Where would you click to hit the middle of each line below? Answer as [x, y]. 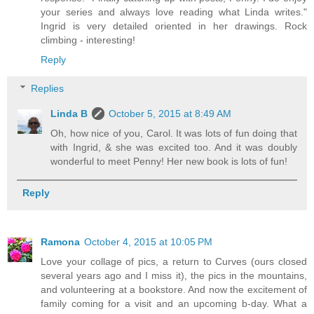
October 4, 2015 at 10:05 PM [148, 242]
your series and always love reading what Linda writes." [174, 12]
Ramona [60, 242]
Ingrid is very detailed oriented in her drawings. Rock [174, 26]
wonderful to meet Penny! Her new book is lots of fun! [169, 162]
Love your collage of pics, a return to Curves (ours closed [174, 262]
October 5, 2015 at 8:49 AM [170, 114]
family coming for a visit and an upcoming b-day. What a [174, 304]
